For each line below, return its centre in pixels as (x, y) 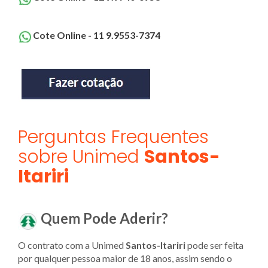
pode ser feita (214, 245)
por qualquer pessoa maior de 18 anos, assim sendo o (125, 258)
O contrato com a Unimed (72, 245)
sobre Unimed (81, 157)
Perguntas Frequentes (113, 137)
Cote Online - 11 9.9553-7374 (97, 35)
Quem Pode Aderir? (104, 218)
